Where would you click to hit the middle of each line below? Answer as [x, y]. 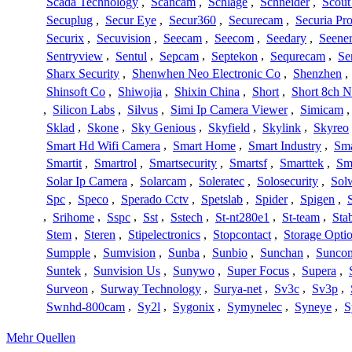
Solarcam [163, 181]
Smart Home [204, 145]
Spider [271, 199]
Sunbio [230, 253]
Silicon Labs [84, 110]
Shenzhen [317, 74]
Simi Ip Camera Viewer [229, 110]
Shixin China [207, 92]
